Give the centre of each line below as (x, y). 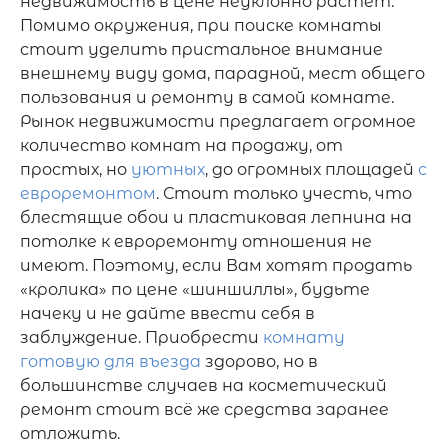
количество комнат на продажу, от (181, 145)
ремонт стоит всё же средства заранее (204, 409)
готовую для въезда (110, 361)
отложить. (72, 433)
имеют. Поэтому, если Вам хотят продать (216, 265)
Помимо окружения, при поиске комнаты (201, 25)
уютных (168, 169)
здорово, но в (259, 361)
